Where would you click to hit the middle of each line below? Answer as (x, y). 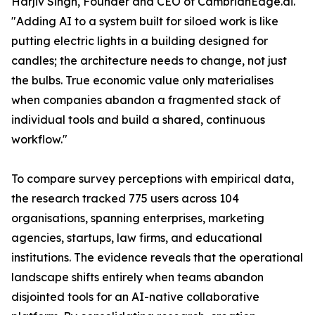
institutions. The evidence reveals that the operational (157, 257)
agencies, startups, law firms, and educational (137, 238)
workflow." (39, 139)
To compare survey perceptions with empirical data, (153, 179)
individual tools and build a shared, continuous (138, 120)
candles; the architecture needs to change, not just (149, 60)
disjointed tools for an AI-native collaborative (135, 297)
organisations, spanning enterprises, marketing (138, 218)
